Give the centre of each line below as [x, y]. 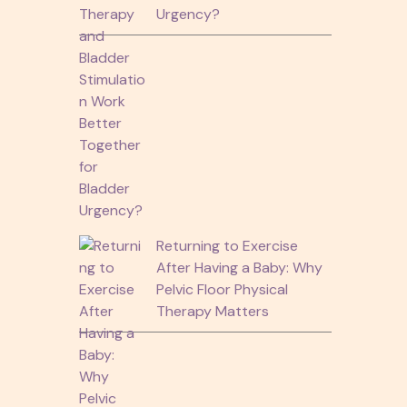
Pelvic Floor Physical [222, 289]
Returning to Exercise [227, 245]
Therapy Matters [212, 311]
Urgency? [188, 14]
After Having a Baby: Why [239, 267]
